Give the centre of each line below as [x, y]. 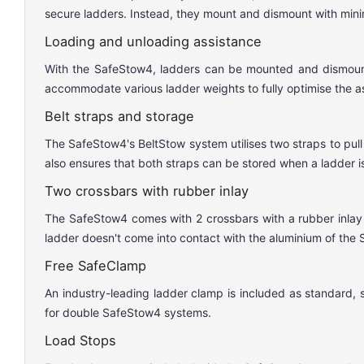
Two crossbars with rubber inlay [147, 191]
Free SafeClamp [95, 266]
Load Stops [80, 340]
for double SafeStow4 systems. [128, 312]
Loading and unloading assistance [153, 41]
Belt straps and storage [119, 116]
